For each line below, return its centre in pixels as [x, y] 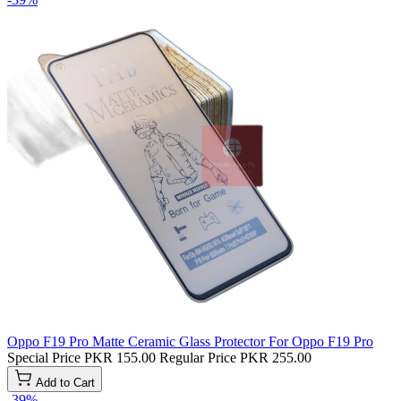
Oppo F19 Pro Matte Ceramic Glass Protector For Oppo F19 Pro [190, 342]
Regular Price [198, 358]
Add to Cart [65, 383]
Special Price [44, 358]
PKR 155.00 [120, 358]
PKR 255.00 [276, 358]
